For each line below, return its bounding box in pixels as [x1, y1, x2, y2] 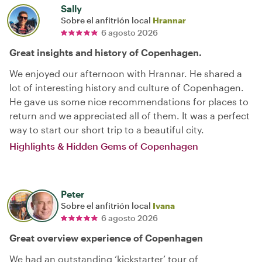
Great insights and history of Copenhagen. [9, 46, 202, 58]
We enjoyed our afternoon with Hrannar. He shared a [9, 67, 242, 79]
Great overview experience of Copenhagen [9, 232, 203, 243]
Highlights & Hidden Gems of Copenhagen [9, 140, 198, 151]
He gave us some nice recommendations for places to [9, 95, 249, 107]
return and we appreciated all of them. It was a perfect [9, 109, 250, 121]
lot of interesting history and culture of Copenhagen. [9, 81, 244, 93]
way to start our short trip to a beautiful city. [9, 123, 204, 135]
